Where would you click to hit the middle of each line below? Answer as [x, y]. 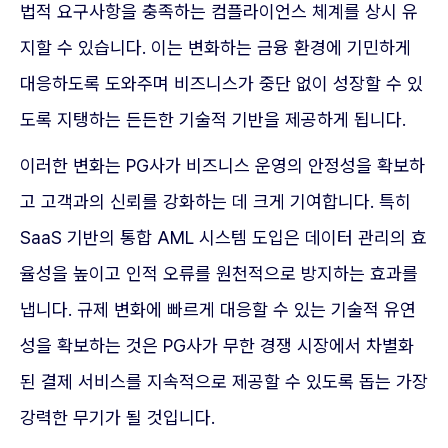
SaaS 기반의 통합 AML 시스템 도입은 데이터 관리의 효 [223, 237]
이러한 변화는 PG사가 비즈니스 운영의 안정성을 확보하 [222, 165]
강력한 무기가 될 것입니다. [117, 417]
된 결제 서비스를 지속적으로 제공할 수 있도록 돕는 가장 [224, 381]
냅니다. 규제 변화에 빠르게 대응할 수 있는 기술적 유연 [218, 309]
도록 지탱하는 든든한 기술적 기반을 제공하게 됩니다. [213, 119]
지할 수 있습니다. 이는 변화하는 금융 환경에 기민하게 [215, 47]
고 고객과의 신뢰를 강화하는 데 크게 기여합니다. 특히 [215, 201]
